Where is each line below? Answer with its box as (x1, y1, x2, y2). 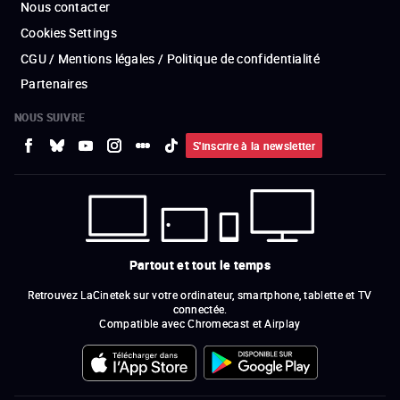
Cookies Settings (21, 23, 117, 41)
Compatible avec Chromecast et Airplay (99, 316, 301, 331)
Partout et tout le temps (129, 256, 271, 274)
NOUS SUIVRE (14, 109, 86, 124)
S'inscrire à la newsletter (193, 137, 315, 153)
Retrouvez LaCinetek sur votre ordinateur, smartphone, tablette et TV (28, 287, 372, 303)
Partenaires (21, 74, 88, 92)
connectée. (172, 302, 228, 317)
